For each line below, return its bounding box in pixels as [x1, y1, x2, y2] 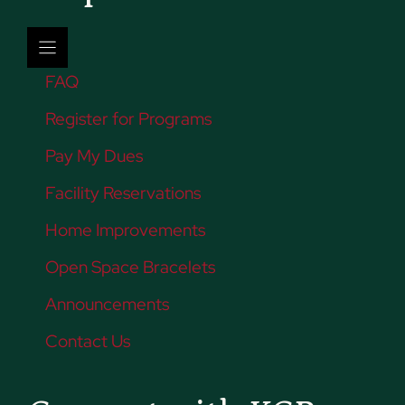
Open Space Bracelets [45, 255, 215, 278]
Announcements [45, 292, 169, 316]
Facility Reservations [45, 181, 201, 204]
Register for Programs [45, 107, 212, 130]
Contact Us [45, 329, 130, 353]
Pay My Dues [45, 144, 143, 167]
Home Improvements [45, 218, 205, 241]
